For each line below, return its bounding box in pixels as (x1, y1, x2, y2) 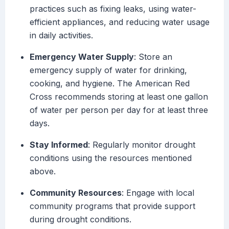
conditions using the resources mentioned (30, 153, 192, 164)
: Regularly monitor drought (88, 140, 195, 150)
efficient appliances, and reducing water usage (30, 17, 210, 28)
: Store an (134, 52, 172, 62)
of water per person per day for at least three (30, 105, 208, 116)
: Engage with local (122, 188, 194, 198)
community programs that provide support (30, 201, 195, 212)
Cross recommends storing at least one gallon (30, 91, 208, 102)
